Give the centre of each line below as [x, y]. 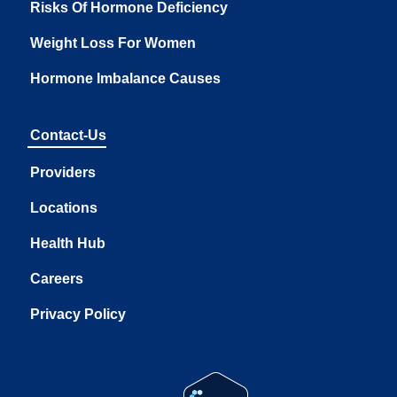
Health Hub [67, 243]
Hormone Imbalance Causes [125, 78]
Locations [63, 207]
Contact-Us [68, 135]
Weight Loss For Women [113, 43]
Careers [56, 278]
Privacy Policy [78, 314]
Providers [62, 172]
